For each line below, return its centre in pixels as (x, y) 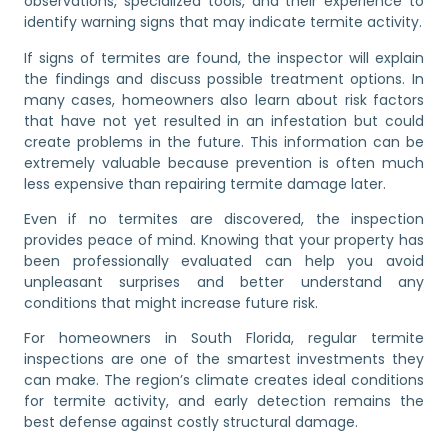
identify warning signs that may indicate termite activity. (223, 22)
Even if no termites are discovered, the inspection (224, 218)
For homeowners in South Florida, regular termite (224, 338)
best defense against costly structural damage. (191, 422)
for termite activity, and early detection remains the (224, 401)
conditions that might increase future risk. (171, 302)
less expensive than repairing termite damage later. (205, 183)
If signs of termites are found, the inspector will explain (224, 57)
